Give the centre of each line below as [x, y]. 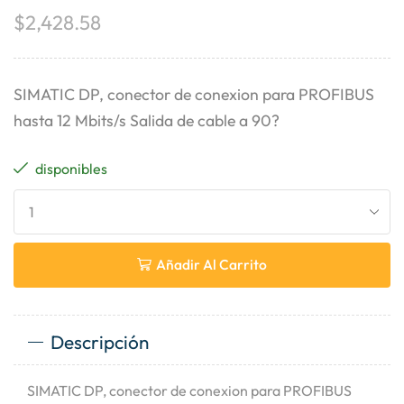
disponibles [70, 168]
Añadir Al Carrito [211, 265]
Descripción [99, 341]
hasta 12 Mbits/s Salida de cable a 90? [147, 120]
